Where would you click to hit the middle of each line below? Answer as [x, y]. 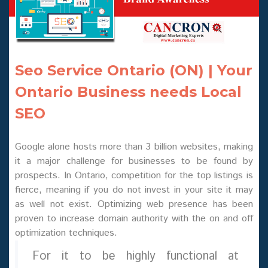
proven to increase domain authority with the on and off [134, 219]
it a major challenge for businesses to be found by [134, 162]
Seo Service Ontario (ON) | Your [134, 71]
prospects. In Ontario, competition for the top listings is [134, 176]
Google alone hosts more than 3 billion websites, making [134, 147]
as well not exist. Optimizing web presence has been [134, 205]
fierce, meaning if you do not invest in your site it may [134, 190]
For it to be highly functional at [135, 257]
